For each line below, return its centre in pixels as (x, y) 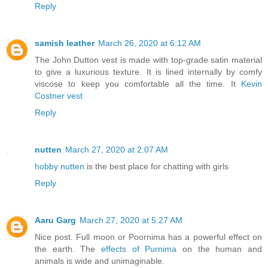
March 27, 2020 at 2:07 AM (117, 149)
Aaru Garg (55, 220)
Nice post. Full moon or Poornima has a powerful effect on (148, 237)
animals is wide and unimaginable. (100, 261)
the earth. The (68, 249)
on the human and (220, 249)
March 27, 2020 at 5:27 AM (131, 220)
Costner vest (59, 95)
